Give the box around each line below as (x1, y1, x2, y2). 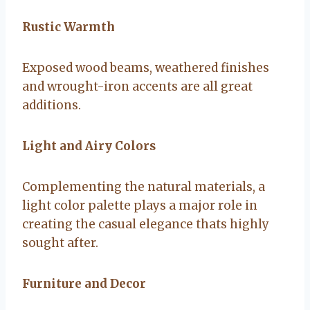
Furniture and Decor (22, 275, 146, 291)
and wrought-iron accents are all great (22, 78, 253, 94)
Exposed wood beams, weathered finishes (22, 60, 269, 75)
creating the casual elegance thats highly (22, 216, 269, 232)
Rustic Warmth (22, 19, 115, 35)
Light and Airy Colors (22, 138, 156, 154)
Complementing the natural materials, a (22, 179, 265, 194)
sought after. (22, 235, 98, 250)
